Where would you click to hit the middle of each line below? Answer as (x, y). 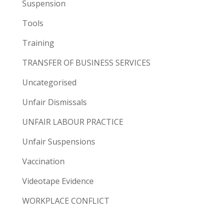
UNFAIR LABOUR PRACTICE (73, 122)
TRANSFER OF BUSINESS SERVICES (86, 62)
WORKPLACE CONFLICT (66, 201)
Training (38, 43)
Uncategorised (49, 82)
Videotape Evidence (58, 181)
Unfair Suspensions (58, 141)
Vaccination (43, 161)
